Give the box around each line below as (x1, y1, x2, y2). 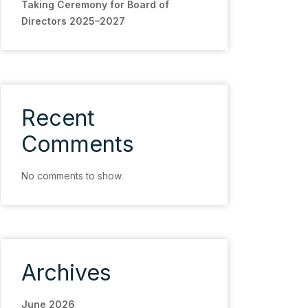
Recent (21, 104, 95, 131)
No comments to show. (21, 170, 123, 181)
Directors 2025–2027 (21, 15, 125, 27)
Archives (21, 259, 111, 286)
